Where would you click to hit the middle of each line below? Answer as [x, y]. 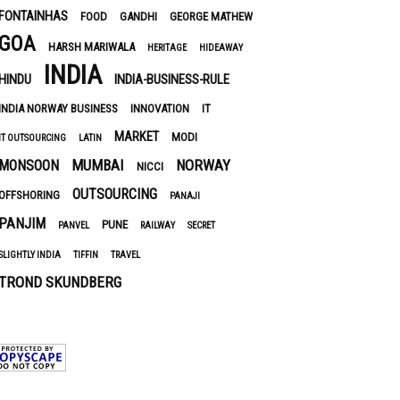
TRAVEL [125, 255]
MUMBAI [98, 165]
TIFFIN [86, 255]
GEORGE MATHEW [211, 17]
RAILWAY [158, 225]
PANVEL [74, 225]
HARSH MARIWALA [92, 47]
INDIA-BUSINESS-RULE [172, 79]
